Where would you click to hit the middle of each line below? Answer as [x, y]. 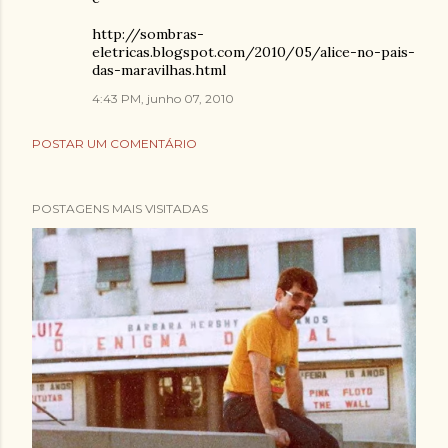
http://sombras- [148, 34]
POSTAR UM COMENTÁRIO [114, 143]
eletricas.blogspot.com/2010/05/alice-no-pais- [253, 52]
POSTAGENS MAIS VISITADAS [120, 208]
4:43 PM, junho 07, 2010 [163, 98]
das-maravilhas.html [159, 70]
